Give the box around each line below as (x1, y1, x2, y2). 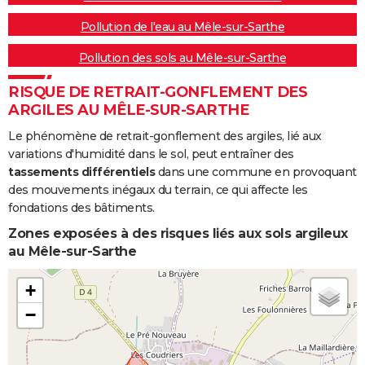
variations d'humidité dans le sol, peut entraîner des (8, 147, 294, 162)
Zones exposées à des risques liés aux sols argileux (8, 226, 348, 242)
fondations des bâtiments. (8, 200, 155, 216)
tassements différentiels (8, 165, 155, 180)
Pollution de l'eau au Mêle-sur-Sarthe (80, 20, 285, 35)
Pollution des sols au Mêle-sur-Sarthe (78, 51, 287, 66)
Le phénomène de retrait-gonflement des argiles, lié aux (8, 129, 322, 144)
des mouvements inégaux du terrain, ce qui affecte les (8, 182, 308, 198)
